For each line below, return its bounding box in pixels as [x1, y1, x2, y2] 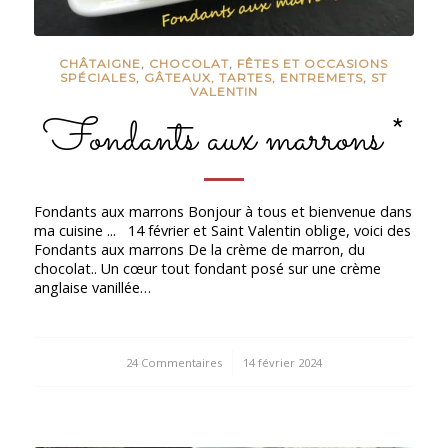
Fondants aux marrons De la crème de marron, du [33, 239, 365, 259]
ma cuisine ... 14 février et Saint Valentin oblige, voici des [33, 220, 411, 240]
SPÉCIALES [60, 70, 137, 86]
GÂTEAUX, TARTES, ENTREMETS [144, 70, 364, 86]
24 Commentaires [125, 354, 222, 370]
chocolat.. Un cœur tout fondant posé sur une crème [33, 258, 381, 278]
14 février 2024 [242, 354, 322, 370]
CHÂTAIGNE [59, 56, 142, 72]
